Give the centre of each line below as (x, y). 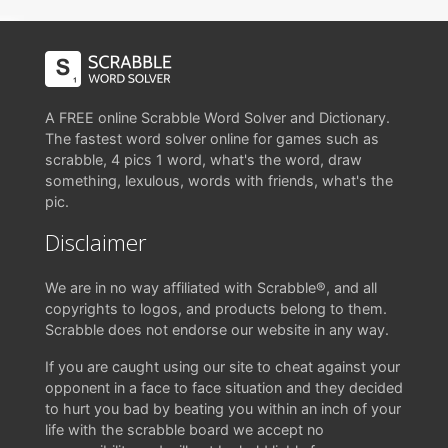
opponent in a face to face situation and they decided (224, 387)
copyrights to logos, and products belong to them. (216, 308)
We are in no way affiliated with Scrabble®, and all (211, 287)
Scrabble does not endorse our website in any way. (217, 329)
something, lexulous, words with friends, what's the (219, 180)
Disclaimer (96, 242)
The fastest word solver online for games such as (212, 138)
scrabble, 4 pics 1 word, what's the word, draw (203, 159)
